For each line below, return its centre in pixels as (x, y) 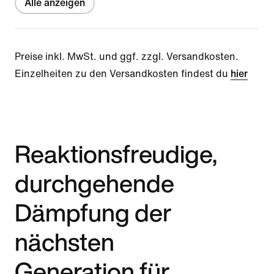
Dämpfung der (93, 212)
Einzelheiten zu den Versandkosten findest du (123, 73)
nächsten (65, 241)
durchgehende (94, 183)
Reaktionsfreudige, (116, 153)
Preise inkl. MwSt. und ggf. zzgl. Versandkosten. (127, 56)
